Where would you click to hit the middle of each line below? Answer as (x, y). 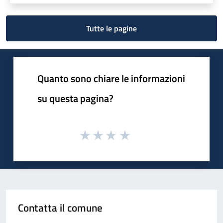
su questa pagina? (75, 98)
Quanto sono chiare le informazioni (111, 78)
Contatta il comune (60, 208)
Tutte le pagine (111, 28)
